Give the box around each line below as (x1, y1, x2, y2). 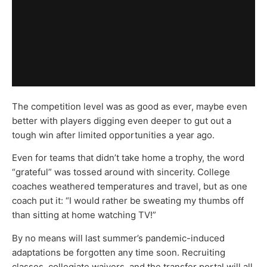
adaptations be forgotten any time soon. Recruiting (12, 246, 225, 258)
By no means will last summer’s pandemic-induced (12, 232, 225, 244)
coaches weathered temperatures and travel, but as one (12, 181, 247, 193)
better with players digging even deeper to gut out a (12, 114, 231, 126)
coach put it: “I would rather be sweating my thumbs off (12, 195, 244, 207)
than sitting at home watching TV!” (12, 209, 156, 221)
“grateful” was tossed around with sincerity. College (12, 166, 230, 178)
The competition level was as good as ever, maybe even (12, 100, 247, 112)
